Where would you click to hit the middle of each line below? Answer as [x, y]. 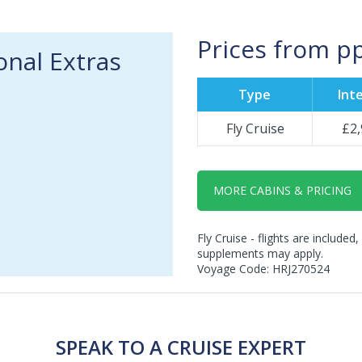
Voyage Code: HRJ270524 [263, 269]
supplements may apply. [260, 253]
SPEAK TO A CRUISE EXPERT [181, 347]
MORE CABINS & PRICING [282, 190]
